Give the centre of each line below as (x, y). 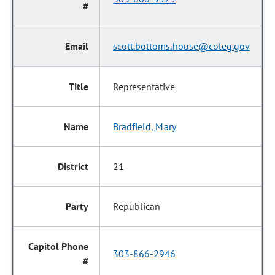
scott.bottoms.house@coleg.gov (181, 46)
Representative (144, 87)
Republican (137, 206)
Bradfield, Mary (145, 126)
